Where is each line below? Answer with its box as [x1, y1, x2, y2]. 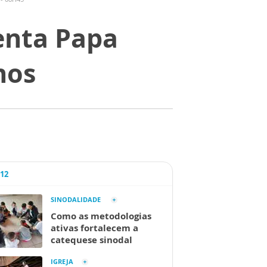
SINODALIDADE [51, 195, 103, 204]
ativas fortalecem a [51, 222, 138, 234]
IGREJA [51, 257, 73, 266]
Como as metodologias [51, 210, 151, 222]
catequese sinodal [51, 234, 132, 246]
